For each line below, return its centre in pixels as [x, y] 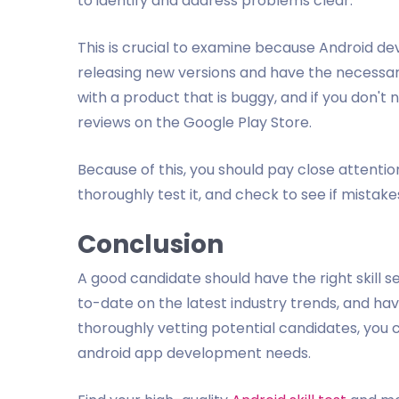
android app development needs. [194, 353]
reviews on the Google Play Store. [195, 122]
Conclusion [151, 244]
